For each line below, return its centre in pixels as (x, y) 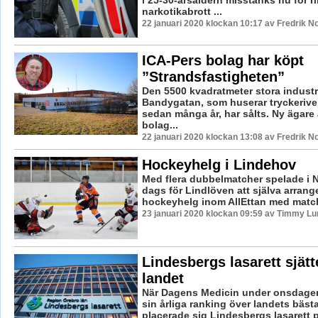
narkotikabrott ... (182, 11)
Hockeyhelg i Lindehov (219, 164)
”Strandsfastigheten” (213, 76)
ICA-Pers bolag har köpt (223, 60)
